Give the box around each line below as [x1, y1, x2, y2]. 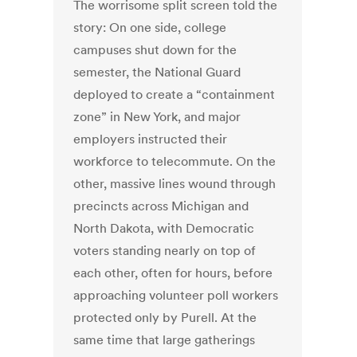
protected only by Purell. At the [73, 309, 257, 326]
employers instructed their [73, 131, 228, 147]
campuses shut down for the [73, 41, 237, 58]
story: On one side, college [73, 19, 227, 36]
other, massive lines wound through [73, 175, 277, 192]
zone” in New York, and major [73, 108, 241, 125]
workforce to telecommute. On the [73, 153, 277, 170]
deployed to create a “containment [73, 86, 276, 103]
